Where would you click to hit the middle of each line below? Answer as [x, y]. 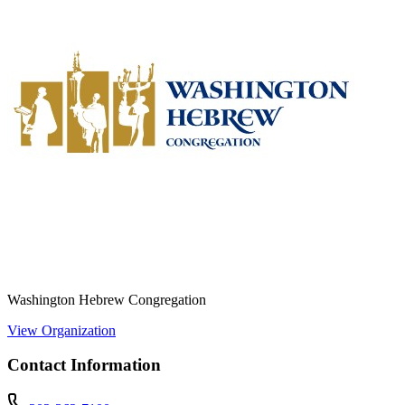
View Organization [61, 330]
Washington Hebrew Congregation [107, 299]
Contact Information [84, 365]
